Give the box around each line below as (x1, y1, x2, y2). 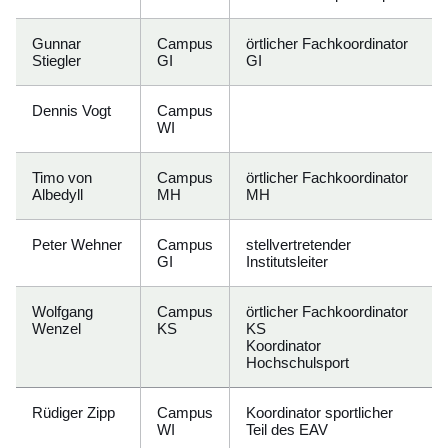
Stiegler (32, 52, 81, 69)
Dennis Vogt (32, 102, 111, 119)
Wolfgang (32, 303, 93, 320)
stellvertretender (246, 236, 351, 253)
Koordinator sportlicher (246, 404, 393, 421)
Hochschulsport (246, 354, 349, 371)
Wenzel (32, 320, 81, 337)
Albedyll (32, 186, 83, 203)
